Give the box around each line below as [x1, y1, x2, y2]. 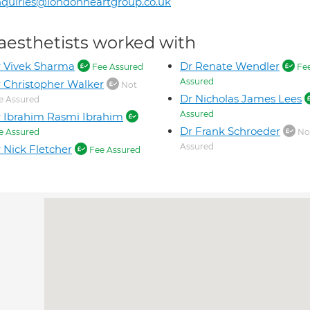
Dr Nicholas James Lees [180, 92, 302, 105]
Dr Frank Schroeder [180, 125, 280, 138]
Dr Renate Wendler [180, 60, 280, 73]
